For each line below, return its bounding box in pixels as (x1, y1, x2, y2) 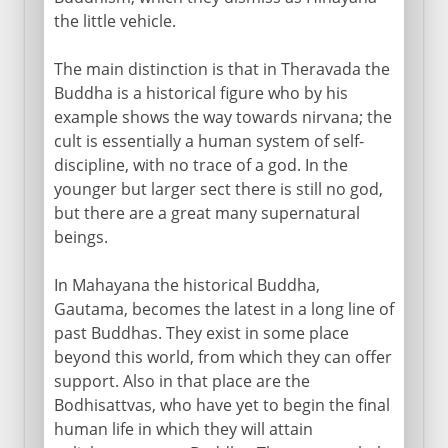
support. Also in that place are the (53, 369, 310, 392)
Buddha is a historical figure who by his (53, 81, 348, 104)
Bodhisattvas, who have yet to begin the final (53, 393, 390, 416)
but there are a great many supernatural (53, 201, 360, 224)
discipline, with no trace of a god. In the (53, 153, 348, 176)
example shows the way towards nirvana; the (53, 105, 392, 128)
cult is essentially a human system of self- (53, 129, 364, 152)
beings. (53, 225, 108, 248)
